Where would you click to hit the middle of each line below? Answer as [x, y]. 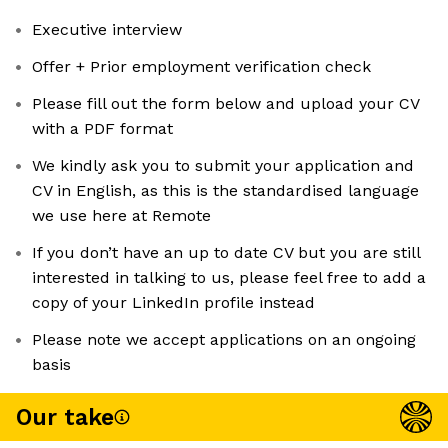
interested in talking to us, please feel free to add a [229, 278]
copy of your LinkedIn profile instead [173, 303]
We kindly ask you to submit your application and [223, 166]
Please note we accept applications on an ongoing [224, 340]
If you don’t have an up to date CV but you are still [226, 253]
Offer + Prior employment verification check [201, 67]
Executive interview [107, 30]
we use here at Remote [121, 216]
